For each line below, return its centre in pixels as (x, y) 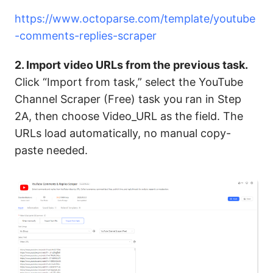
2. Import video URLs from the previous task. (131, 65)
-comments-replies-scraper (86, 36)
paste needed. (51, 151)
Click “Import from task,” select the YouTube (129, 82)
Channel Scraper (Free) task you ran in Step (128, 99)
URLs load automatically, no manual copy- (123, 133)
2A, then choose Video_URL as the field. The (129, 116)
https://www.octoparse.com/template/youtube (135, 19)
